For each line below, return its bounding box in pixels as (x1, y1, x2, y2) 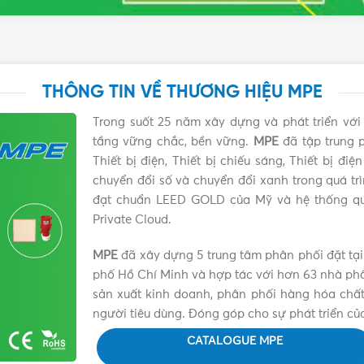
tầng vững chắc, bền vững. (93, 136, 253, 149)
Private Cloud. (93, 214, 171, 227)
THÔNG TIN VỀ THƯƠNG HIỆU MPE (41, 83, 323, 103)
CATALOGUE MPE (187, 336, 283, 348)
